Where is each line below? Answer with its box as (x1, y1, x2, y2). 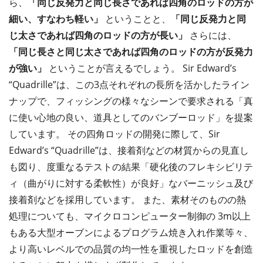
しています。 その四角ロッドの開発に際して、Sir (9, 127, 220, 140)
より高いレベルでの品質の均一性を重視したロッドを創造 (9, 242, 253, 255)
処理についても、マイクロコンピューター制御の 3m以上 (9, 209, 251, 222)
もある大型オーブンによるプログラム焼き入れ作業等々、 (9, 225, 253, 239)
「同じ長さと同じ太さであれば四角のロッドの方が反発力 (9, 45, 253, 58)
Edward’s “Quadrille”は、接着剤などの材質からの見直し (9, 143, 249, 157)
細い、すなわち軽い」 (9, 12, 103, 25)
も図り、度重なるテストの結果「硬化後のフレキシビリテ (9, 160, 253, 173)
